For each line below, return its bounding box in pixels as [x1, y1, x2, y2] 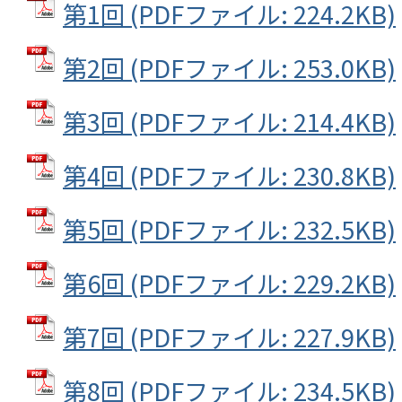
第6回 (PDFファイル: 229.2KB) [63, 264, 396, 301]
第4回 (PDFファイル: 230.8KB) [63, 156, 396, 193]
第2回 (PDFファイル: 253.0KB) [63, 48, 396, 85]
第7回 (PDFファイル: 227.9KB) [63, 318, 396, 354]
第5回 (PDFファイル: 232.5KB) [63, 210, 396, 247]
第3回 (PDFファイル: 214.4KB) [63, 102, 396, 139]
